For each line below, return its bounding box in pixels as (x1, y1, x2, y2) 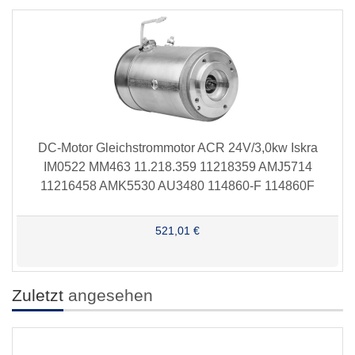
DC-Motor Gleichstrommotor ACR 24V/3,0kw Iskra (37, 141, 318, 155)
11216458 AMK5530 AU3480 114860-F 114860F (40, 179, 315, 193)
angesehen (63, 286, 153, 305)
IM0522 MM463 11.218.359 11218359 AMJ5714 (43, 160, 312, 174)
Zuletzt (12, 286, 63, 305)
